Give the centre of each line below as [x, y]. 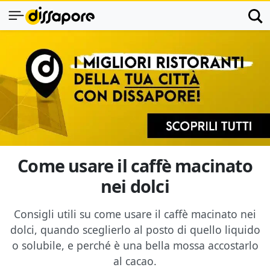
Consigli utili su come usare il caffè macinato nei [135, 214]
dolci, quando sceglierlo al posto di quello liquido [135, 230]
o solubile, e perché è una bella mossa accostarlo [135, 245]
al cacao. [135, 261]
